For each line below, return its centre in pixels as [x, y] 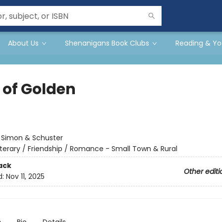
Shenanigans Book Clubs [107, 43]
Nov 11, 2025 [25, 177]
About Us [23, 43]
